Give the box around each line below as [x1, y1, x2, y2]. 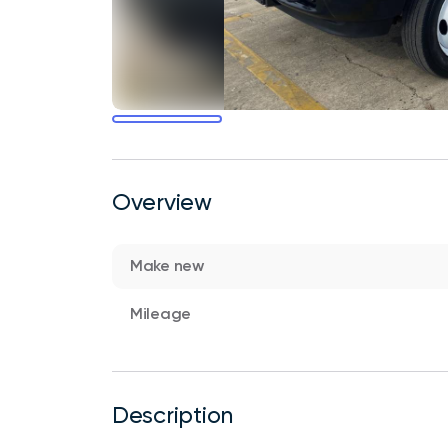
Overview [112, 187, 212, 216]
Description [112, 400, 234, 429]
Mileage [130, 303, 192, 323]
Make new [130, 255, 204, 275]
